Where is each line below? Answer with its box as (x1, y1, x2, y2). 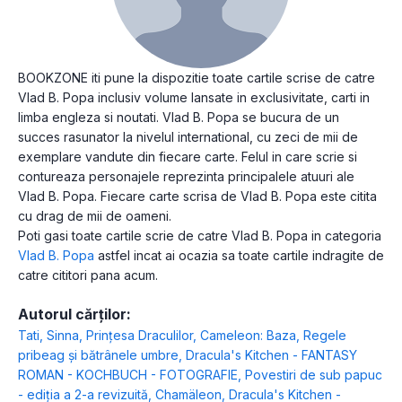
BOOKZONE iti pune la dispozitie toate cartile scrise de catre (18, 69, 375, 85)
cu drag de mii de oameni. (18, 207, 171, 223)
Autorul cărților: (18, 304, 131, 323)
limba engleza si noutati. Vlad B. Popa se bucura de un (18, 109, 339, 125)
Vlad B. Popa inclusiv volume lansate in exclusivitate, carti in (18, 89, 370, 105)
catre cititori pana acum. (18, 267, 158, 283)
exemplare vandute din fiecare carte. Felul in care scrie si (18, 148, 357, 164)
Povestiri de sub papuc (245, 366, 382, 382)
